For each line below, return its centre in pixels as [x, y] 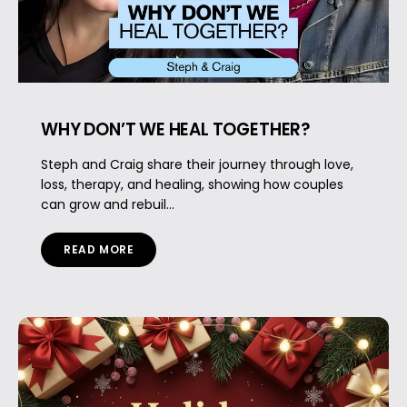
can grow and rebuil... [108, 204]
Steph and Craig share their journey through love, [197, 164]
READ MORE [99, 249]
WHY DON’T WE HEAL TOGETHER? [175, 129]
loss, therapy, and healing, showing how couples [192, 184]
